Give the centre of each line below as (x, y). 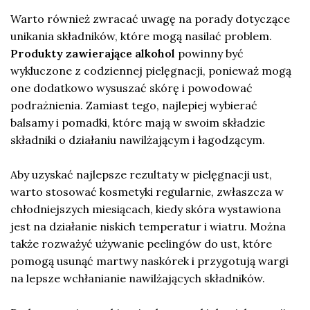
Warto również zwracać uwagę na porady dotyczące (150, 18)
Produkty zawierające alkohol (93, 53)
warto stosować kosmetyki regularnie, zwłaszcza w (147, 191)
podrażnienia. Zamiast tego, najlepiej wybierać (134, 105)
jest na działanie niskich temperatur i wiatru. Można (148, 226)
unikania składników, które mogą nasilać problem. (141, 36)
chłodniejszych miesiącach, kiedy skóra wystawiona (146, 209)
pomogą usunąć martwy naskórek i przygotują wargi (149, 261)
